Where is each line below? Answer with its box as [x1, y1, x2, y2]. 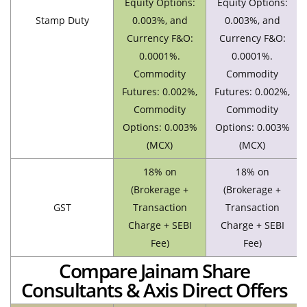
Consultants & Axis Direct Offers [21, 276, 288, 303]
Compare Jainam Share [58, 257, 250, 284]
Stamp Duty [35, 13, 89, 27]
